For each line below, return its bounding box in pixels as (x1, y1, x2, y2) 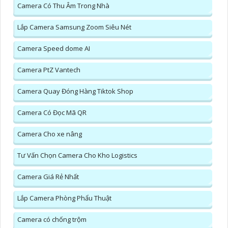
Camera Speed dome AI (17, 43, 90, 53)
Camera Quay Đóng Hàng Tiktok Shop (17, 86, 133, 96)
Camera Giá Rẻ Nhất (17, 172, 79, 181)
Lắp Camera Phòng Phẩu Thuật (17, 193, 111, 203)
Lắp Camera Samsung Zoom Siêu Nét (17, 22, 131, 32)
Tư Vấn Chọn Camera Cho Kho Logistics (17, 150, 137, 160)
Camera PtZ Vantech (17, 65, 80, 74)
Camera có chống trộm (17, 214, 87, 224)
